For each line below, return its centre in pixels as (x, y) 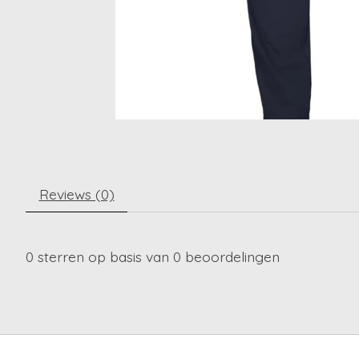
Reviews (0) (77, 194)
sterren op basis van (103, 257)
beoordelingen (230, 257)
